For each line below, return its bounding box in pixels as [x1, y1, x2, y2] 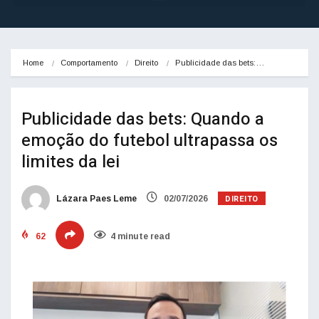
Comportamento [61, 58, 117, 68]
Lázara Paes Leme [54, 194, 137, 204]
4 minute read [110, 231, 170, 242]
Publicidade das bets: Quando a [21, 107, 264, 132]
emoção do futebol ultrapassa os [21, 128, 278, 154]
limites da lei [21, 150, 120, 175]
